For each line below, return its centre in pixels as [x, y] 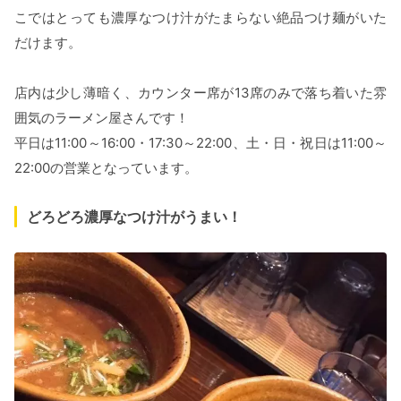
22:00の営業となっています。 [106, 168]
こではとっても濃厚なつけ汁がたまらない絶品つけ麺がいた [200, 18]
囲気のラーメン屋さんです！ [102, 118]
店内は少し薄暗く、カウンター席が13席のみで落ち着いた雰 [200, 93]
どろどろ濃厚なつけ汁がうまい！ [134, 217]
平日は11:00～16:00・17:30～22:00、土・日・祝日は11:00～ [200, 143]
